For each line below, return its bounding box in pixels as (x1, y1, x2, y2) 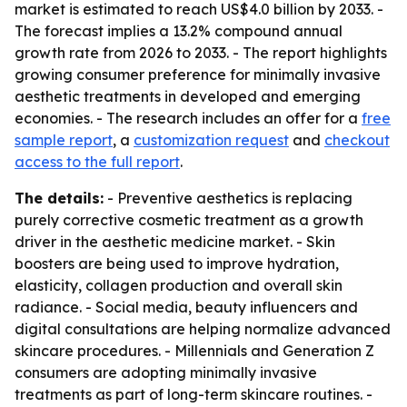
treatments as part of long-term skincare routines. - (15, 385, 372, 403)
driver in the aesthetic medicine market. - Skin (15, 233, 335, 251)
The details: (15, 189, 104, 207)
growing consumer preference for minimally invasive (15, 65, 381, 84)
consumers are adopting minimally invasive (15, 363, 317, 382)
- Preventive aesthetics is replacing (104, 189, 352, 207)
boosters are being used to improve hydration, (15, 254, 339, 273)
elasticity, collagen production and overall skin (15, 276, 342, 294)
